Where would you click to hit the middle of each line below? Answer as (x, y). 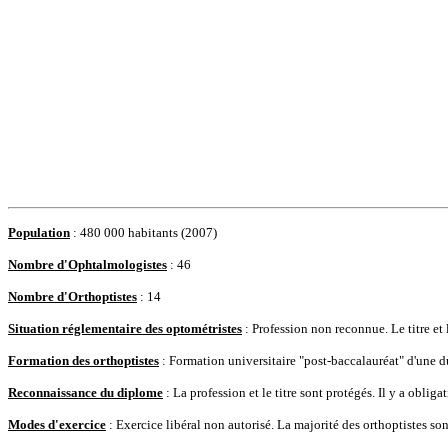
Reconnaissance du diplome (85, 392)
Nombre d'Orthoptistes (72, 296)
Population (39, 232)
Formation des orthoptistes (83, 360)
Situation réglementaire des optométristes (125, 328)
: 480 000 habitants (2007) (143, 232)
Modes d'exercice (57, 424)
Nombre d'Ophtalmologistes (87, 264)
